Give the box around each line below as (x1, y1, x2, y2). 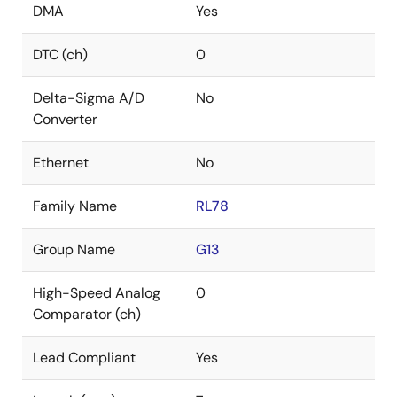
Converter (33, 110, 97, 128)
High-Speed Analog (33, 284, 160, 302)
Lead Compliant (33, 348, 136, 367)
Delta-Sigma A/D (33, 89, 144, 107)
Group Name (33, 240, 115, 259)
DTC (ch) (33, 45, 88, 64)
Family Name (33, 197, 117, 215)
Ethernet (33, 153, 89, 172)
